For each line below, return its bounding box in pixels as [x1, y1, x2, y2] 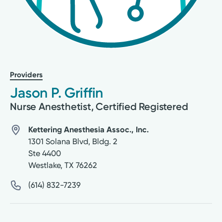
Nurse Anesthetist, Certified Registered [10, 100, 188, 112]
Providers [10, 70, 43, 79]
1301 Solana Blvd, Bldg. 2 [28, 136, 117, 146]
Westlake [28, 160, 60, 170]
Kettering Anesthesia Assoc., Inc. [28, 124, 149, 134]
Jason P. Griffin [10, 84, 104, 101]
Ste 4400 [28, 148, 61, 158]
